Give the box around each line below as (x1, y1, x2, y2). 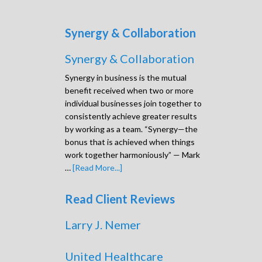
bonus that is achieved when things (65, 136, 195, 147)
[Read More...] (73, 162, 122, 173)
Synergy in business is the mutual (65, 72, 187, 82)
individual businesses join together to (65, 98, 202, 108)
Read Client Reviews (65, 191, 175, 206)
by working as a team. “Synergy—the (65, 123, 198, 134)
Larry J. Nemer (65, 217, 141, 232)
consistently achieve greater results (65, 111, 197, 121)
